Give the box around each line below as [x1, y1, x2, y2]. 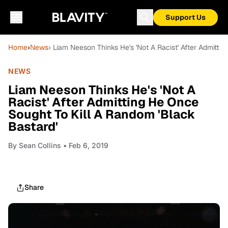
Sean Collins [19, 141, 61, 150]
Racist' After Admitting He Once [8, 94, 199, 110]
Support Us [165, 13, 206, 22]
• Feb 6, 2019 [61, 141, 108, 150]
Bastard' [8, 119, 58, 134]
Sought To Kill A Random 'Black [8, 106, 195, 122]
